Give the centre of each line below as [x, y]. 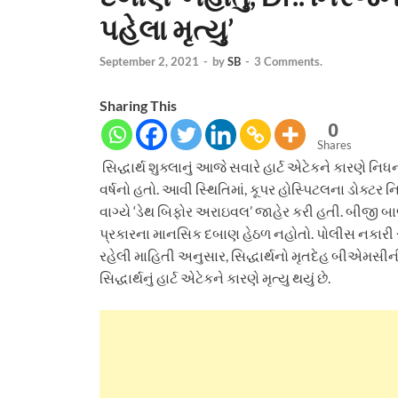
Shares [334, 144]
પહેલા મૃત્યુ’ [167, 29]
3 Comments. [288, 61]
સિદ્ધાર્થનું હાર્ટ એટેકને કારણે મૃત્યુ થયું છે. [215, 277]
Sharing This [138, 105]
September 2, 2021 [149, 61]
